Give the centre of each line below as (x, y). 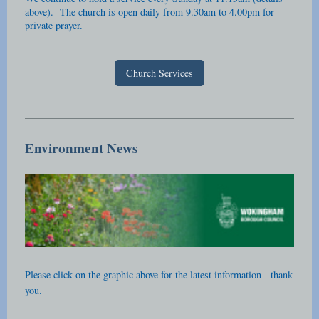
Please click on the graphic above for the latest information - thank (159, 274)
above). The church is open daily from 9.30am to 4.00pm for (150, 12)
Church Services (159, 73)
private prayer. (57, 26)
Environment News (81, 148)
